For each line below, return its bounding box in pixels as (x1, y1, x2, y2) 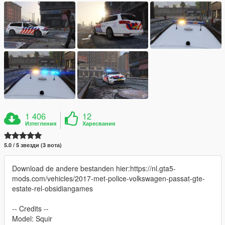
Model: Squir (12, 213, 52, 223)
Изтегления (25, 119, 57, 127)
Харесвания (82, 119, 116, 127)
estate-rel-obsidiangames (12, 183, 93, 193)
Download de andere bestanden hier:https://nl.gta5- (12, 163, 176, 173)
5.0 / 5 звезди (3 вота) (4, 141, 62, 149)
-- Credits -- (12, 203, 49, 213)
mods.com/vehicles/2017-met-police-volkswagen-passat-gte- (12, 173, 205, 183)
